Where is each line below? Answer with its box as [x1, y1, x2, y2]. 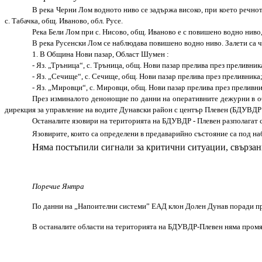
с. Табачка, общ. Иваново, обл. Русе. [5, 16, 123, 25]
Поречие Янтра [32, 181, 85, 191]
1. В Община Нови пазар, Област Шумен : [32, 49, 170, 58]
